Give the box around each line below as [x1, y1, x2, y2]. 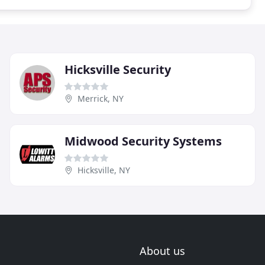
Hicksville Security [64, 61, 171, 77]
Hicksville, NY [77, 164, 130, 176]
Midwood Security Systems [64, 132, 222, 149]
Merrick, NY [77, 92, 124, 104]
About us [140, 244, 185, 258]
